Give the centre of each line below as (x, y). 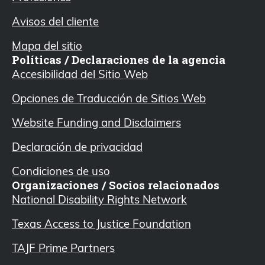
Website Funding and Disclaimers (96, 122)
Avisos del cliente (55, 21)
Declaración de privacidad (77, 146)
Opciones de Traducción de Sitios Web (109, 98)
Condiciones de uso (61, 170)
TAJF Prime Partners (63, 247)
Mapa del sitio (47, 45)
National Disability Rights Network (99, 199)
